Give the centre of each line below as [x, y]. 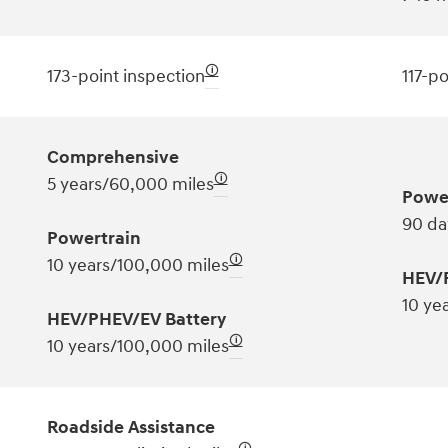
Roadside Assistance [130, 427]
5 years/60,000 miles [130, 184]
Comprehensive [112, 157]
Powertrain [93, 238]
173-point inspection [125, 76]
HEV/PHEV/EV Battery [136, 319]
